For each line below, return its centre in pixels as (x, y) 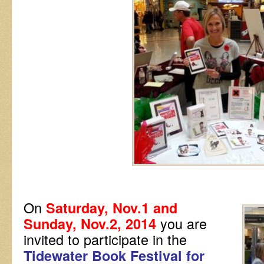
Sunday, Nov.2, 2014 (90, 223)
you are (181, 223)
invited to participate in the (105, 239)
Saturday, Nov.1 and (112, 207)
